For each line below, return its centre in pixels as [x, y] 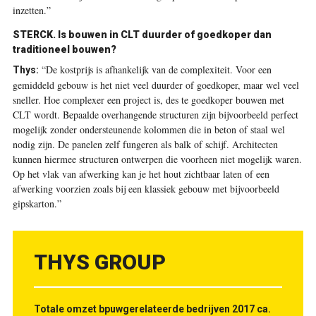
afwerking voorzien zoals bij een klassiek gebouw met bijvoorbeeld [146, 189]
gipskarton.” [37, 204]
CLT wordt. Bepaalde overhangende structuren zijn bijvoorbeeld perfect [155, 115]
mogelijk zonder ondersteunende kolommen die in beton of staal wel [148, 130]
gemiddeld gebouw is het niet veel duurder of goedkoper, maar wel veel [156, 85]
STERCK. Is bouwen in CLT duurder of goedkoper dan [142, 35]
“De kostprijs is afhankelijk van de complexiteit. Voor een [155, 70]
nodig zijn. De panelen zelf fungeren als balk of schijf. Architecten [145, 145]
